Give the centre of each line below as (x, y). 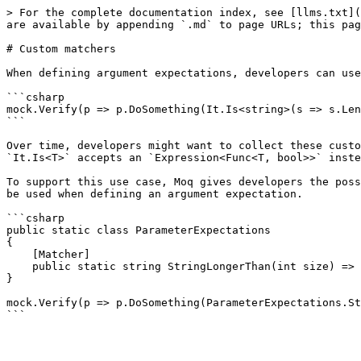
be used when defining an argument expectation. (155, 194)
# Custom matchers (61, 49)
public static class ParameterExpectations (139, 230)
